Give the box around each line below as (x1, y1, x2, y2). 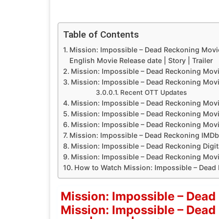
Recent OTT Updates (120, 88, 187, 96)
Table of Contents (63, 28, 139, 40)
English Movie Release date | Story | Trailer (69, 56, 213, 65)
